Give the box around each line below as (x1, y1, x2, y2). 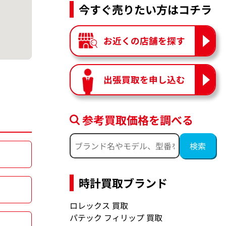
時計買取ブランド (79, 175, 168, 191)
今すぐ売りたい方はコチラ (79, 1, 212, 18)
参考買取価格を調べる (82, 111, 194, 128)
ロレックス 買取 (70, 199, 129, 212)
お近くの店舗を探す (103, 34, 186, 47)
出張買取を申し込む (103, 73, 186, 86)
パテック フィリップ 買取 (70, 211, 163, 224)
